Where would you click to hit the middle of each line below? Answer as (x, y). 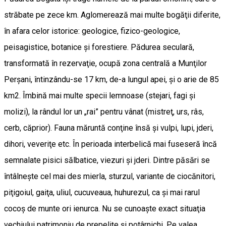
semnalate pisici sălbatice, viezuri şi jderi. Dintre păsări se (107, 160)
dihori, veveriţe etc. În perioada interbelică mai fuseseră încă (110, 144)
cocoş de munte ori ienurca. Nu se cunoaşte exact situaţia (105, 209)
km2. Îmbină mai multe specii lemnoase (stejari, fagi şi (100, 96)
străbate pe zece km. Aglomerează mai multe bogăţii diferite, (112, 15)
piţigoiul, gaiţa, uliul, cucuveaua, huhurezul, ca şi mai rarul (102, 192)
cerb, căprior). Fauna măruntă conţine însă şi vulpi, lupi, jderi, (109, 128)
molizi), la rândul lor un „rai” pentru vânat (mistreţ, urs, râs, (104, 112)
